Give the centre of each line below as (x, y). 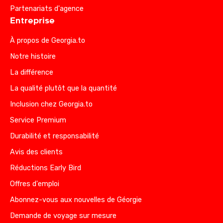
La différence (32, 72)
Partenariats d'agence (47, 8)
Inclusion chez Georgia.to (51, 104)
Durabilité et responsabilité (55, 136)
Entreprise (32, 20)
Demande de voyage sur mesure (63, 216)
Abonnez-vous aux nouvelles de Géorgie (76, 200)
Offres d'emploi (35, 184)
